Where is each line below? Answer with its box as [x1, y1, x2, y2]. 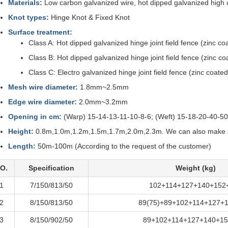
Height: [8, 127, 34, 135]
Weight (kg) [175, 164, 216, 172]
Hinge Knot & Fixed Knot [49, 13, 130, 21]
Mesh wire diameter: [8, 83, 78, 91]
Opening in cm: [8, 112, 62, 121]
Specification [28, 164, 74, 172]
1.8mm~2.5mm [78, 83, 129, 91]
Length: [8, 142, 36, 150]
